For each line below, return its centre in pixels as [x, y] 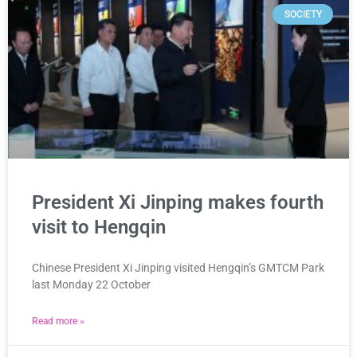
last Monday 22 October [91, 284]
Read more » [58, 321]
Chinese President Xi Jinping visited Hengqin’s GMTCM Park [178, 267]
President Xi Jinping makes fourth [178, 202]
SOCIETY [303, 14]
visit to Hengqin [99, 227]
